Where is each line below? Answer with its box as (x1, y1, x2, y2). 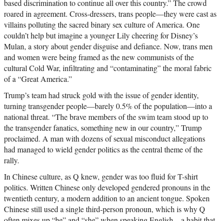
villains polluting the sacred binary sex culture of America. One (4, 19, 200, 30)
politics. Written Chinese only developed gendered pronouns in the (4, 182, 210, 193)
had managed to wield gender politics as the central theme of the (4, 144, 203, 155)
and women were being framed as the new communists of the (4, 52, 194, 63)
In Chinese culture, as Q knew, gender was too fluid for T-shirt (4, 171, 198, 182)
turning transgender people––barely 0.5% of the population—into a (4, 101, 212, 111)
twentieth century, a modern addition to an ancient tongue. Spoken (4, 193, 210, 204)
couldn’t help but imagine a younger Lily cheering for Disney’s (4, 30, 198, 41)
